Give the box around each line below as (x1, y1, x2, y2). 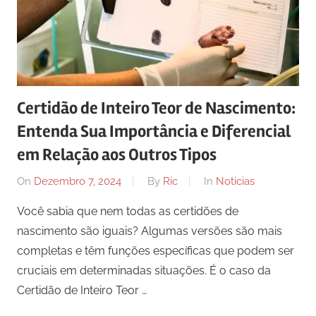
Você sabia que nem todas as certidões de (17, 204, 238, 218)
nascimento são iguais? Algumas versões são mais (17, 224, 282, 238)
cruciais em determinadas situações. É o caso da (17, 263, 271, 277)
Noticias (216, 174, 255, 188)
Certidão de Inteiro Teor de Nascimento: (17, 98, 296, 119)
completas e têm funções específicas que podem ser (17, 243, 294, 257)
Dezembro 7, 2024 (34, 174, 121, 188)
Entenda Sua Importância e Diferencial (17, 121, 291, 142)
